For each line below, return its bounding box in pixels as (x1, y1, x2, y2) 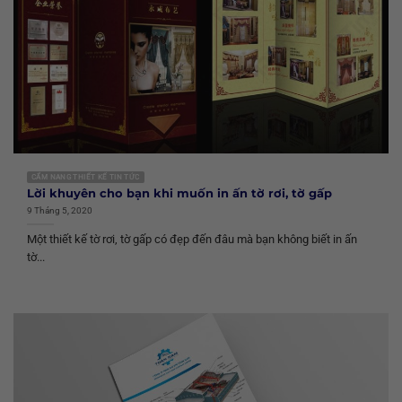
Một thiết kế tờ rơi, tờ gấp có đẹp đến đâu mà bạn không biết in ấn (27, 232, 357, 247)
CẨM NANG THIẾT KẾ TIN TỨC (31, 172, 140, 181)
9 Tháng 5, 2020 (27, 204, 92, 216)
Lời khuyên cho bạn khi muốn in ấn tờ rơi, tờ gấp (27, 187, 332, 201)
